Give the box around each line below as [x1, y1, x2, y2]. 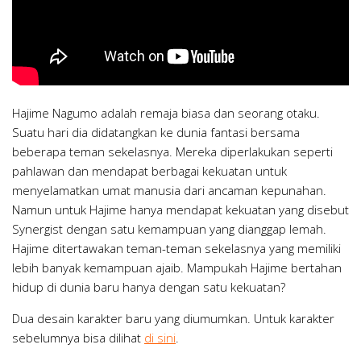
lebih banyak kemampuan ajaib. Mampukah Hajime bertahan [12, 259, 342, 276]
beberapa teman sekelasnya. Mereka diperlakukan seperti [12, 143, 333, 160]
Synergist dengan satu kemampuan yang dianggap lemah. [12, 221, 326, 238]
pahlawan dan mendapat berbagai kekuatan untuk [12, 163, 287, 180]
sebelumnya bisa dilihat [12, 330, 144, 346]
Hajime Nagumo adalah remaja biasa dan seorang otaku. [12, 105, 320, 122]
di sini [144, 330, 176, 346]
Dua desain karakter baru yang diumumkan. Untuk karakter [12, 310, 334, 327]
